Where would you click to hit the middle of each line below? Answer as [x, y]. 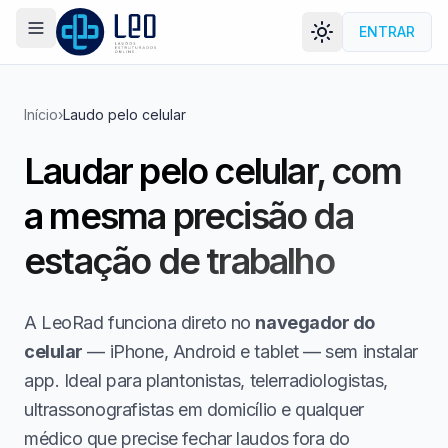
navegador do [315, 322]
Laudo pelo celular [124, 114]
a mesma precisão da [188, 216]
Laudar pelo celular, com [212, 171]
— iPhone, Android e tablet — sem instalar [252, 351]
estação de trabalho [179, 261]
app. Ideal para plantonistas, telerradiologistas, [206, 380]
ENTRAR [387, 31]
